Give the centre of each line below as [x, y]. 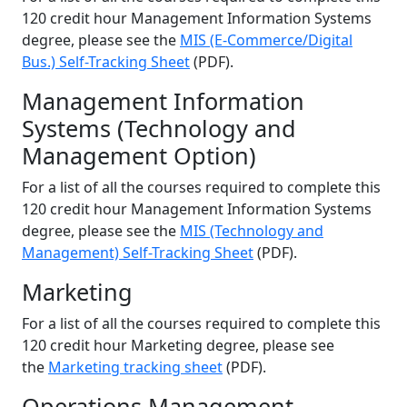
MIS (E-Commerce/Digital [266, 40]
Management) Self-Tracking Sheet [138, 253]
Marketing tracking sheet [135, 367]
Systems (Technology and [159, 128]
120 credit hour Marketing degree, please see [178, 345]
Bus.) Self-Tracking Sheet [106, 62]
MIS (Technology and [252, 231]
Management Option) [139, 155]
